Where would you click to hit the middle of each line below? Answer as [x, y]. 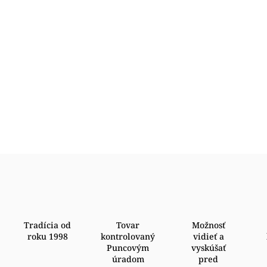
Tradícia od [48, 225]
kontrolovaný [128, 236]
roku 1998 [47, 236]
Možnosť [208, 225]
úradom [128, 259]
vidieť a [208, 236]
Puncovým [128, 248]
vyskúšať [208, 248]
